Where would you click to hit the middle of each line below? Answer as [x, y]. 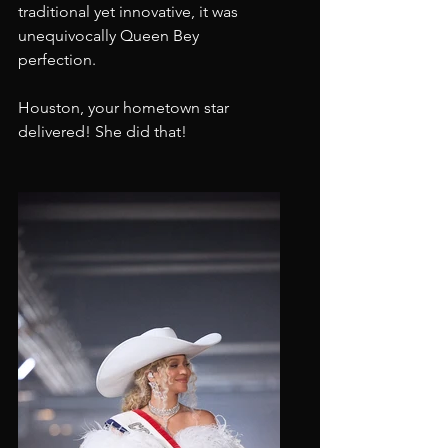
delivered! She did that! [102, 131]
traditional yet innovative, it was [130, 11]
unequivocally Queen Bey [110, 35]
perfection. [57, 59]
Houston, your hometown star [125, 107]
